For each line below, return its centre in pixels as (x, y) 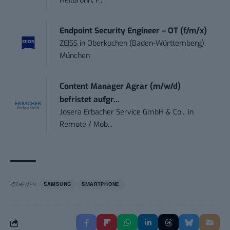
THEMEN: (26, 185)
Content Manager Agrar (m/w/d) (120, 87)
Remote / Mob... (86, 125)
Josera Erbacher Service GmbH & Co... (123, 112)
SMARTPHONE (100, 185)
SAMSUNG (57, 185)
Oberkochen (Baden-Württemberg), (147, 44)
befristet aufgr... (90, 100)
